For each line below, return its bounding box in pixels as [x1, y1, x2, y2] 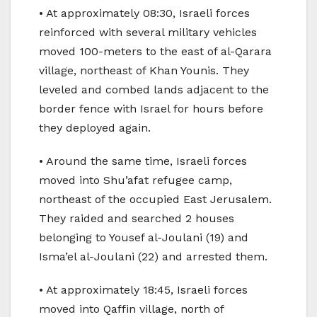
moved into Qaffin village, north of [39, 301, 224, 316]
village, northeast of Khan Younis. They [39, 63, 249, 77]
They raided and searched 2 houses [39, 211, 234, 225]
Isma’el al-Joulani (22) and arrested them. [39, 249, 267, 263]
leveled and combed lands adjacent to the [39, 82, 269, 96]
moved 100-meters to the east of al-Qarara [39, 44, 272, 58]
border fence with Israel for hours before [39, 101, 263, 115]
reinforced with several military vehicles [39, 25, 257, 39]
